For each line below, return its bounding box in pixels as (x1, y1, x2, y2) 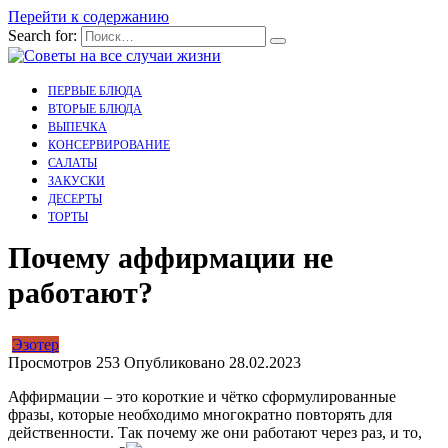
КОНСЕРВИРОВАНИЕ (48, 138, 170, 152)
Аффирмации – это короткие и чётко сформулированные (8, 388, 396, 406)
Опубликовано (124, 354, 225, 372)
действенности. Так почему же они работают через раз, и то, (8, 424, 422, 442)
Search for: (8, 27, 77, 44)
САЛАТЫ (48, 156, 97, 170)
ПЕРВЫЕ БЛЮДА (48, 84, 142, 98)
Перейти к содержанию (8, 8, 169, 25)
